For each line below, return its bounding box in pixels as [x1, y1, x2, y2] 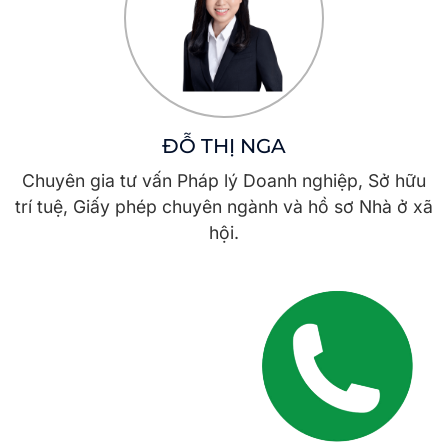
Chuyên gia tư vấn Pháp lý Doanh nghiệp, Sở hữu [22, 170, 426, 192]
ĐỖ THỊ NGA [162, 134, 286, 159]
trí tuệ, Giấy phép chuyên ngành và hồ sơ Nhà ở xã [15, 196, 433, 218]
